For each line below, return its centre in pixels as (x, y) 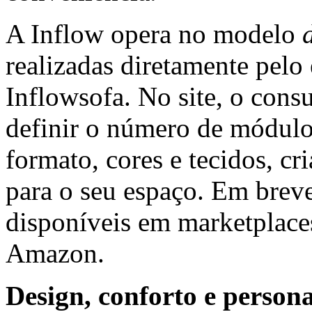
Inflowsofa (65, 96)
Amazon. (55, 253)
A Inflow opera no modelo (154, 33)
